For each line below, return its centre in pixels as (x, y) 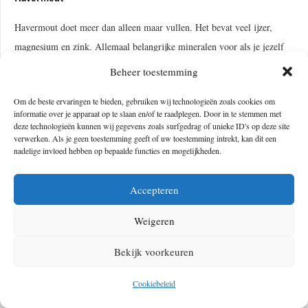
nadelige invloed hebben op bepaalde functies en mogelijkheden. (118, 151)
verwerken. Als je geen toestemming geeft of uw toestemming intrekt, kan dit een (145, 138)
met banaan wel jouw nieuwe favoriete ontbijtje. (108, 85)
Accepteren (154, 189)
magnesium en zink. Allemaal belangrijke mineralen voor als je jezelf (149, 46)
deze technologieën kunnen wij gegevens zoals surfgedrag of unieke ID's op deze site (152, 126)
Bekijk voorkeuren (154, 251)
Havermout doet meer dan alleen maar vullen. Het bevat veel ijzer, (143, 27)
